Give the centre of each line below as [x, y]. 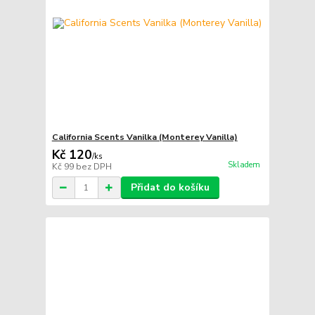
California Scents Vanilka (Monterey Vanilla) [144, 137]
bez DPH [94, 167]
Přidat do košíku [170, 188]
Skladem [244, 165]
